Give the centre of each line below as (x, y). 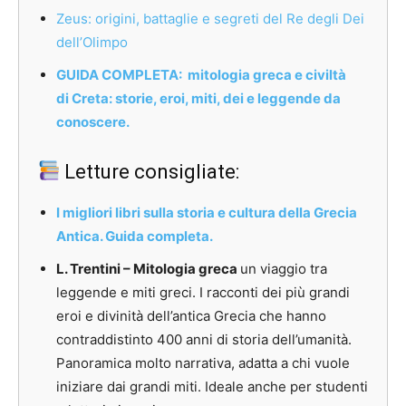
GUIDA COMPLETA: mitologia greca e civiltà (201, 75)
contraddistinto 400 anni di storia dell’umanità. (204, 340)
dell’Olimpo (92, 43)
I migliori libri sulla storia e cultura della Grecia (207, 213)
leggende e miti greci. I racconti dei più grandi (203, 293)
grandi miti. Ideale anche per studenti (249, 387)
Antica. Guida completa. (135, 237)
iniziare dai (93, 387)
